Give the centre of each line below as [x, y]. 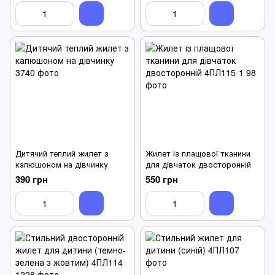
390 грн [32, 179]
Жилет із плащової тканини [198, 153]
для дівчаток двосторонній [198, 164]
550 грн [162, 179]
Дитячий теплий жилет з [62, 153]
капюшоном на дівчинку [61, 164]
